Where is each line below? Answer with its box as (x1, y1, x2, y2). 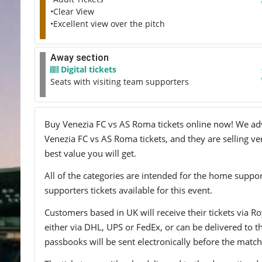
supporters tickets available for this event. (44, 184, 212, 196)
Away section (50, 52, 109, 63)
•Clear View (50, 6, 94, 17)
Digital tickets (58, 64, 116, 75)
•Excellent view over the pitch (50, 18, 165, 29)
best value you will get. (44, 147, 136, 159)
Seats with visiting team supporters (50, 76, 189, 87)
